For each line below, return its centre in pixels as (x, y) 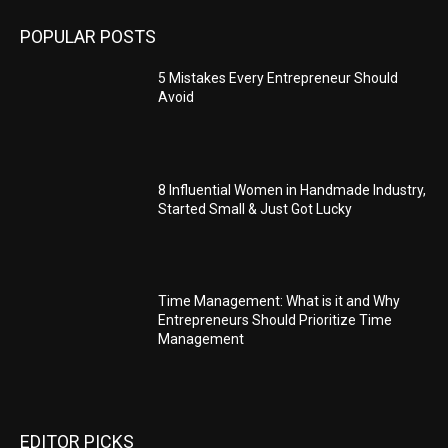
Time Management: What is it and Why (279, 301)
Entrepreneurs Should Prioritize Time (275, 320)
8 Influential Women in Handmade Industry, (292, 189)
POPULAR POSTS (88, 37)
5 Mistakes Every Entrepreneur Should (278, 78)
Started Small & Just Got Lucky (255, 208)
